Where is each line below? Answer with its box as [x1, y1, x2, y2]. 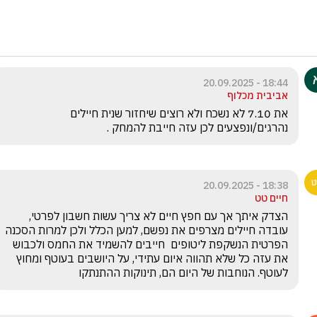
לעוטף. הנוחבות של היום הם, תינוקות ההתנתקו [79, 265, 288, 279]
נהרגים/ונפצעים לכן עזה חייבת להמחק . [107, 120, 288, 134]
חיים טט [255, 192, 288, 204]
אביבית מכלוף [227, 89, 288, 102]
